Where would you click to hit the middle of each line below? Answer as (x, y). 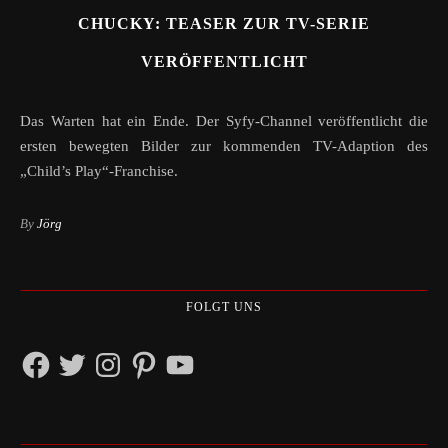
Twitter (76, 355)
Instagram (122, 355)
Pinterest (153, 355)
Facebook (49, 355)
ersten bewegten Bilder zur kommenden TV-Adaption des (224, 146)
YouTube (191, 355)
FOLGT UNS (224, 307)
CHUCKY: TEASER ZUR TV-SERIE (224, 24)
